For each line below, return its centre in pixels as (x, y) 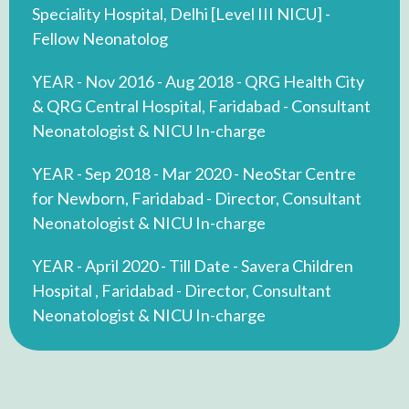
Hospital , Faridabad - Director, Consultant (182, 290)
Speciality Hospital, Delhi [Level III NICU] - (181, 13)
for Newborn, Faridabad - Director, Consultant (197, 198)
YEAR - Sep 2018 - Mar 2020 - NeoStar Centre (194, 173)
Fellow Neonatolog (100, 38)
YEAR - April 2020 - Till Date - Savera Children (193, 265)
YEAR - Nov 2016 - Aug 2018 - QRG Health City (198, 81)
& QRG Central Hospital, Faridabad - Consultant (201, 105)
